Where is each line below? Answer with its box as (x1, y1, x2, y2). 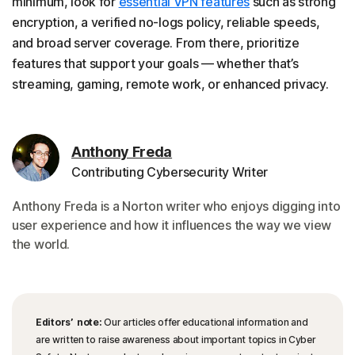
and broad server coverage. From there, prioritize (12, 34, 300, 51)
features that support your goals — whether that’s (12, 55, 299, 71)
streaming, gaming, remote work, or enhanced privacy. (12, 75, 329, 92)
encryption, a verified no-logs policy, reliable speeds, (12, 13, 320, 30)
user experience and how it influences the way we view (12, 216, 332, 233)
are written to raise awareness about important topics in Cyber (36, 333, 316, 345)
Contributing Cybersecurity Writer (71, 163, 269, 180)
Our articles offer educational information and (101, 315, 308, 328)
